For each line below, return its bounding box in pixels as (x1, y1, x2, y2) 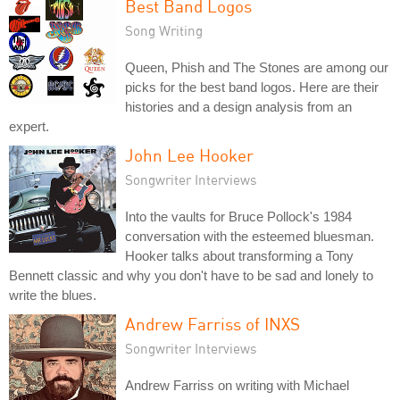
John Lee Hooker (125, 144, 254, 165)
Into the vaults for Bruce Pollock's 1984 (125, 208, 352, 224)
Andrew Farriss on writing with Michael (125, 377, 349, 393)
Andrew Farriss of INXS (125, 312, 300, 334)
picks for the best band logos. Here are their (125, 79, 379, 95)
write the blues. (9, 287, 96, 303)
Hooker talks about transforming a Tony (125, 247, 354, 263)
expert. (9, 118, 49, 134)
